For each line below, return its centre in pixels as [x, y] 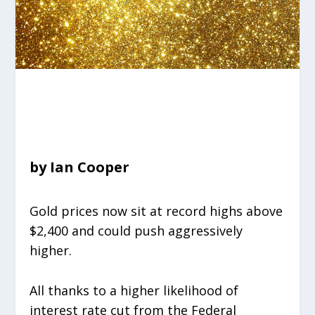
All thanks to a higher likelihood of [134, 290]
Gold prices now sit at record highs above [156, 211]
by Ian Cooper [80, 167]
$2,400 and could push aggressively [136, 231]
